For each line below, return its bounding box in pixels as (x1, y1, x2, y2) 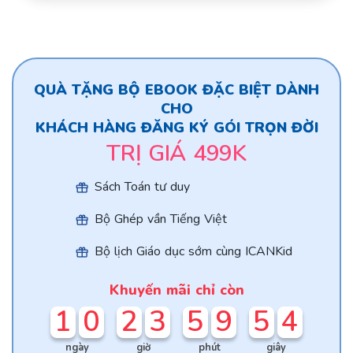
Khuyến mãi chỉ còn (109, 281, 244, 300)
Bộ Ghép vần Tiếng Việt (94, 210, 227, 229)
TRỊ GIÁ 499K (106, 137, 247, 169)
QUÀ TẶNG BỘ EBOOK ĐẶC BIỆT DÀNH (34, 80, 319, 99)
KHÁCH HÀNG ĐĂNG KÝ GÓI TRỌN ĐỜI (35, 117, 318, 137)
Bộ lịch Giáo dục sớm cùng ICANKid (94, 243, 292, 261)
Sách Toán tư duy (94, 178, 190, 196)
